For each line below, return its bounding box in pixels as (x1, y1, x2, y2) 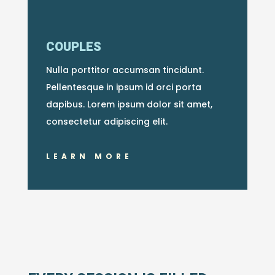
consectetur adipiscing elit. (45, 115, 168, 128)
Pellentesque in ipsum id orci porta (45, 80, 201, 93)
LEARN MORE (45, 151, 133, 162)
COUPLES (45, 37, 101, 56)
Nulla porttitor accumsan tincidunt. (45, 63, 204, 76)
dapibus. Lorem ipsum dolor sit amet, (45, 98, 212, 110)
